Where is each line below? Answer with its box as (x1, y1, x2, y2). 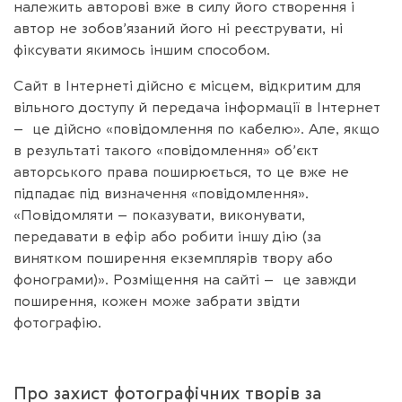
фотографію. (13, 314, 101, 331)
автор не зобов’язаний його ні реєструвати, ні (13, 20, 343, 37)
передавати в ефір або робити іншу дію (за (13, 228, 321, 245)
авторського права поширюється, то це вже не (13, 163, 349, 180)
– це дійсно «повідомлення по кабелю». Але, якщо (13, 120, 380, 137)
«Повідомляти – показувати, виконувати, (13, 206, 305, 223)
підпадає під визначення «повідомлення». (13, 185, 309, 202)
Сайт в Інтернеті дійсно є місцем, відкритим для (13, 77, 361, 94)
